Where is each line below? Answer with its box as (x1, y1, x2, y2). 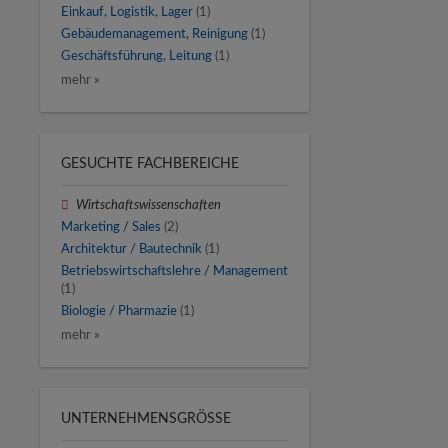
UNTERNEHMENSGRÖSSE (61, 411, 223, 426)
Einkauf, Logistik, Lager (61, 6, 193, 18)
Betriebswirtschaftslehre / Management (61, 265, 288, 278)
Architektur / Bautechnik (61, 242, 202, 255)
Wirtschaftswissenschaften (76, 198, 222, 211)
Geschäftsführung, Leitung (61, 50, 212, 63)
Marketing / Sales (61, 220, 161, 233)
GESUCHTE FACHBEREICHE (61, 156, 239, 171)
